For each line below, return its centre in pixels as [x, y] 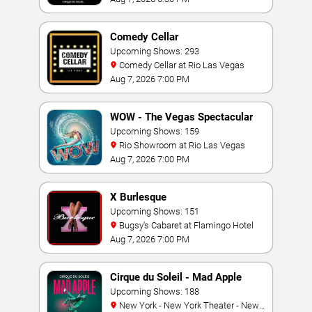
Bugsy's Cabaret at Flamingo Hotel [186, 225]
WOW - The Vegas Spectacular [181, 117]
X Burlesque [138, 197]
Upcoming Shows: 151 [155, 211]
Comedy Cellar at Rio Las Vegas [182, 65]
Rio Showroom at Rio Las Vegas [182, 145]
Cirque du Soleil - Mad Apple [176, 277]
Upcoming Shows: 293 [155, 51]
